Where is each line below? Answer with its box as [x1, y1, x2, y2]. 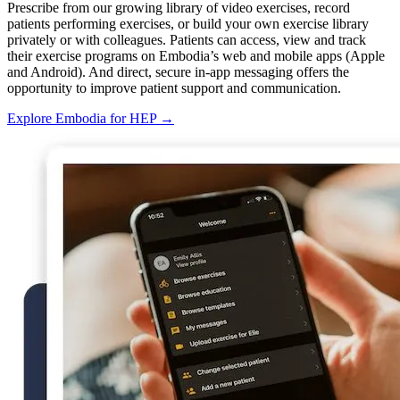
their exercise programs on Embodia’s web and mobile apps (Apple [7, 47, 385, 63]
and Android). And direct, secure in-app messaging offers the [7, 63, 349, 79]
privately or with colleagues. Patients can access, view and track [7, 31, 366, 47]
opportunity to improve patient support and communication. [7, 79, 341, 96]
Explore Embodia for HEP [7, 110, 160, 126]
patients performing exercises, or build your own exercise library [7, 15, 369, 31]
